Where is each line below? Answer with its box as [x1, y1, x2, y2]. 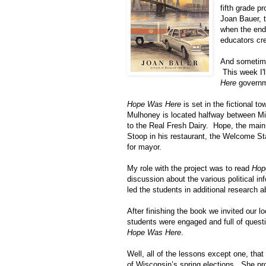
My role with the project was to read [127, 164, 252, 173]
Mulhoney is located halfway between [127, 110, 258, 120]
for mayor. [127, 142, 161, 152]
